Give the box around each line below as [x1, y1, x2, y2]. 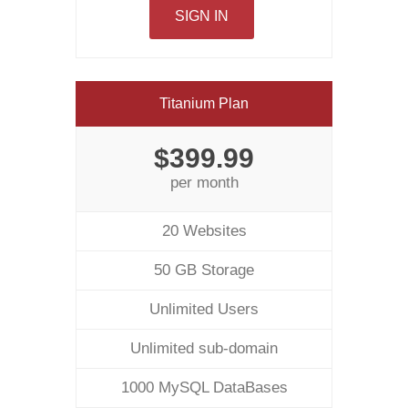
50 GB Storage [154, 261, 254, 279]
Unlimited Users [149, 301, 259, 318]
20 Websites [161, 222, 247, 240]
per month [169, 174, 239, 191]
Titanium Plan [159, 96, 249, 111]
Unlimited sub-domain [130, 340, 278, 357]
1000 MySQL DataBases [120, 379, 288, 396]
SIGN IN [175, 8, 229, 24]
